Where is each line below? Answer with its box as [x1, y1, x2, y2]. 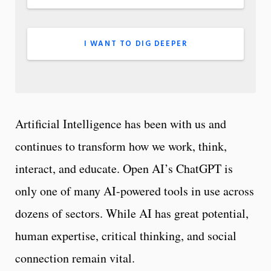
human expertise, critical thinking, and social [15, 227, 237, 244]
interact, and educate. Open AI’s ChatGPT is [15, 160, 233, 177]
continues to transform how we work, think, [15, 138, 227, 155]
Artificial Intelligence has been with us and [15, 116, 226, 132]
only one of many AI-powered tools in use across [15, 183, 254, 200]
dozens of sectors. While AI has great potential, [15, 205, 249, 222]
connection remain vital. [15, 250, 139, 267]
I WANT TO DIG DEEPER [83, 37, 188, 50]
